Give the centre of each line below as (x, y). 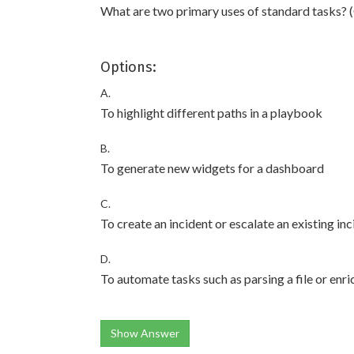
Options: (128, 67)
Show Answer (145, 333)
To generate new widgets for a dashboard (212, 168)
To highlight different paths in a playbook (211, 113)
